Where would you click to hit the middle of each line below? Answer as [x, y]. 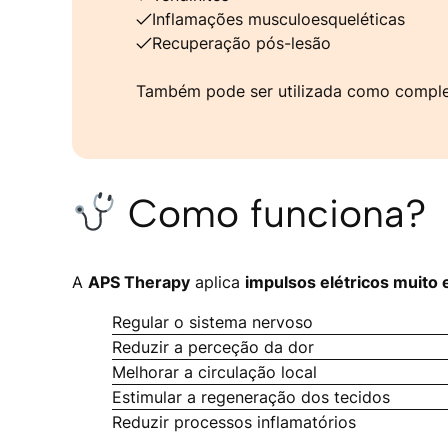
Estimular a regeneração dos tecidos [251, 396]
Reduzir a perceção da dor [213, 346]
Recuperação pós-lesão [241, 43]
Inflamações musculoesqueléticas [278, 19]
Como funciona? [271, 214]
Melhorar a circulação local [214, 371]
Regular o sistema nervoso [212, 321]
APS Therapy [139, 281]
